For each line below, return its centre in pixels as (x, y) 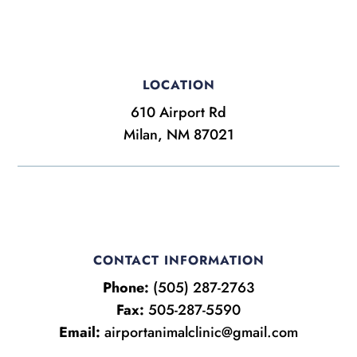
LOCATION (178, 84)
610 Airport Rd (178, 112)
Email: (80, 332)
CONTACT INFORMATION (178, 260)
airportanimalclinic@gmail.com (201, 332)
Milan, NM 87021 (178, 134)
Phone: (126, 287)
